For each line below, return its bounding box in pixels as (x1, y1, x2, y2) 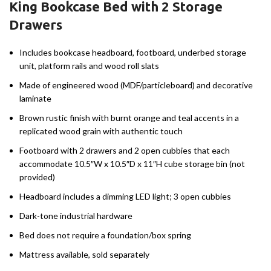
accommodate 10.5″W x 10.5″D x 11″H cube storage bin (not (19, 158, 245, 169)
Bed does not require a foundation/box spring (19, 230, 191, 241)
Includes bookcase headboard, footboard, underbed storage (19, 47, 246, 58)
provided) (19, 172, 55, 183)
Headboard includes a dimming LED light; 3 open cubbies (19, 191, 231, 202)
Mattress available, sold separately (19, 249, 149, 260)
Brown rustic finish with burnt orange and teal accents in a (19, 113, 239, 123)
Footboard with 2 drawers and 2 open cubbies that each (19, 145, 230, 156)
